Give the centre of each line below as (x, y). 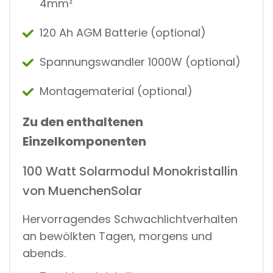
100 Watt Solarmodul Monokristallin (130, 171)
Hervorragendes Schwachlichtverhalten (130, 219)
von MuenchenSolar (82, 190)
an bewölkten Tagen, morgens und (117, 236)
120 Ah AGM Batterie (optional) (123, 32)
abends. (44, 253)
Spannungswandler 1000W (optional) (140, 62)
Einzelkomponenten (84, 141)
